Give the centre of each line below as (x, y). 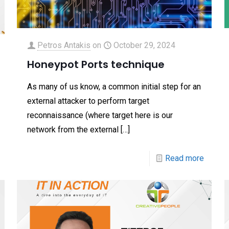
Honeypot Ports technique (96, 64)
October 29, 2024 (145, 45)
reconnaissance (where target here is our (100, 115)
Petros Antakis (64, 45)
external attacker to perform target (88, 101)
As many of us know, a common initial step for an (114, 86)
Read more (185, 158)
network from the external (73, 129)
